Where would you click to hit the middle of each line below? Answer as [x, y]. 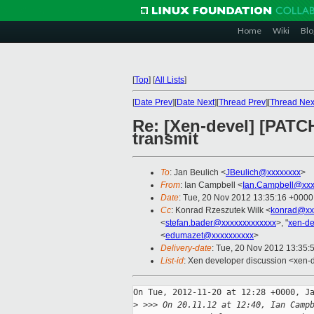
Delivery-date [186, 248]
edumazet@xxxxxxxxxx [210, 236]
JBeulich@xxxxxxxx [263, 173]
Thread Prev [242, 102]
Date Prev [153, 102]
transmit [165, 139]
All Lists [170, 80]
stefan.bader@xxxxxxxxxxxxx [221, 223]
